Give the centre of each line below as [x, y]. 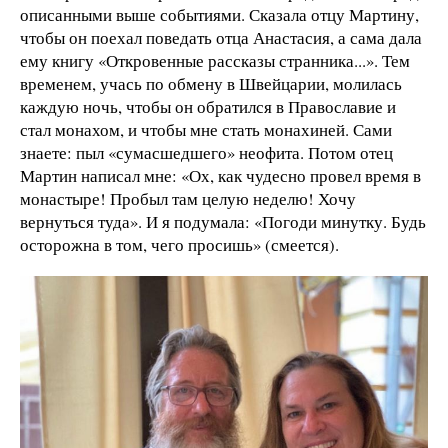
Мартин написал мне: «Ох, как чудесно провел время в [220, 175]
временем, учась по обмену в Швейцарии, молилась [211, 83]
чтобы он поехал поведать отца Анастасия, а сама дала [221, 37]
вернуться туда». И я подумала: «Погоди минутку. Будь [223, 221]
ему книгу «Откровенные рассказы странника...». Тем [215, 60]
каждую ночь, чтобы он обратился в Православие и [208, 106]
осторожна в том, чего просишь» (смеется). [179, 244]
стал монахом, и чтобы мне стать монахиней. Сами [206, 129]
